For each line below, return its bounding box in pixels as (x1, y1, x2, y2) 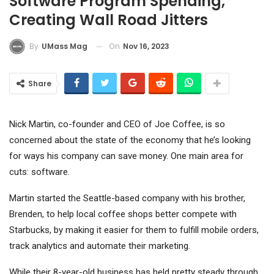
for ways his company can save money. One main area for (9, 150, 243, 162)
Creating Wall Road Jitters (9, 9, 208, 30)
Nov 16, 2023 (123, 40, 169, 51)
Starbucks (9, 224, 50, 236)
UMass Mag (42, 41, 87, 52)
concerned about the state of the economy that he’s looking (9, 135, 251, 146)
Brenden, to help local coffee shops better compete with (9, 209, 237, 220)
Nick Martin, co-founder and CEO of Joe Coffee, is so (9, 119, 225, 130)
